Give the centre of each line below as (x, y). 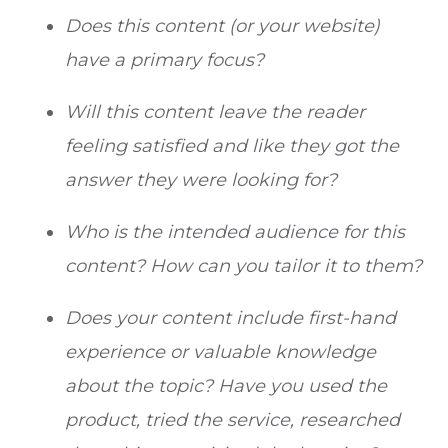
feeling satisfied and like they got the (232, 146)
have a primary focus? (164, 60)
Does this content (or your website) (222, 26)
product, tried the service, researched (232, 420)
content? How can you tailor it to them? (243, 266)
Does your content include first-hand (230, 318)
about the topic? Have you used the (226, 386)
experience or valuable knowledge (220, 352)
